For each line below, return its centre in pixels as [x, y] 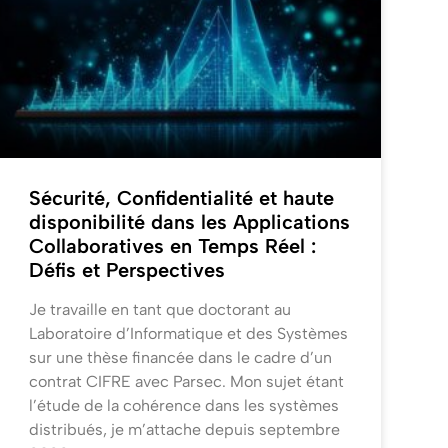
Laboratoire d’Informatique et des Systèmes [188, 334]
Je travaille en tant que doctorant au [159, 310]
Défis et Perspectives [126, 270]
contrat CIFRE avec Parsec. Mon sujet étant [186, 382]
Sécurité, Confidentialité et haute [181, 198]
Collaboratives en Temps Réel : [172, 246]
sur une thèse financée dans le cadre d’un [180, 358]
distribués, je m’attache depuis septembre [184, 430]
